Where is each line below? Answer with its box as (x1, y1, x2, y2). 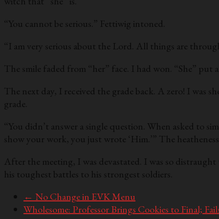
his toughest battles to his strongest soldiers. (4, 168, 175, 181)
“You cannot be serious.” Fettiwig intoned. (4, 17, 165, 30)
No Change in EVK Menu (33, 190, 135, 203)
